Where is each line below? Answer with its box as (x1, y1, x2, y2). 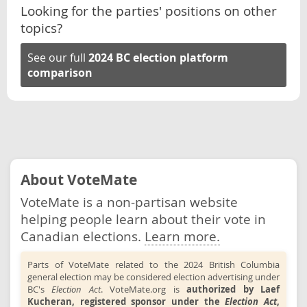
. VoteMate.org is (100, 282, 187, 295)
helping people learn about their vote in (21, 210, 266, 228)
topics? (21, 19, 62, 37)
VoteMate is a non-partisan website (21, 193, 238, 210)
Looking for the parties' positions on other (21, 2, 277, 20)
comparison (27, 65, 93, 81)
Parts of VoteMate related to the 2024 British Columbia (27, 258, 280, 271)
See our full (27, 50, 88, 66)
